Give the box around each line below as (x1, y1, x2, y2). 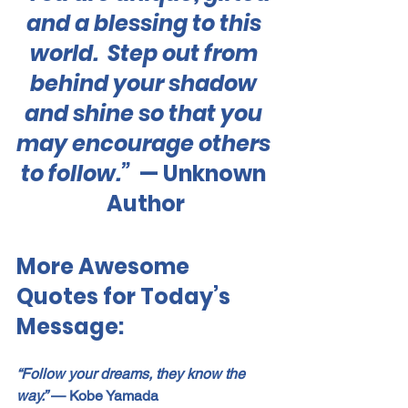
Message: (16, 311, 124, 342)
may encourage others (16, 128, 275, 159)
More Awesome (16, 251, 194, 282)
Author (107, 189, 185, 219)
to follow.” (21, 158, 139, 189)
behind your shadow (30, 68, 261, 99)
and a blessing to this (25, 8, 266, 39)
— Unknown (139, 158, 270, 189)
